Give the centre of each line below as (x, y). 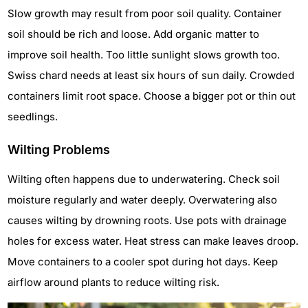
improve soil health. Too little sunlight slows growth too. (144, 54)
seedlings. (33, 116)
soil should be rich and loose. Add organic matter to (133, 34)
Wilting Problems (59, 149)
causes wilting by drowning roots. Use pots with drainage (147, 220)
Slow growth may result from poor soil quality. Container (145, 13)
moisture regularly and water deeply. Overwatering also (142, 199)
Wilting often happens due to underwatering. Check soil (144, 179)
